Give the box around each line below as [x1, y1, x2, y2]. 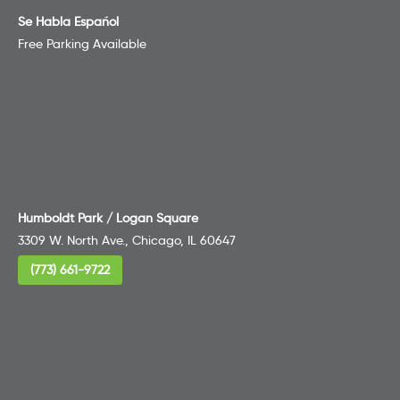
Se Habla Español [18, 13, 119, 29]
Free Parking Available [18, 36, 146, 52]
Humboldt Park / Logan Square [18, 210, 198, 226]
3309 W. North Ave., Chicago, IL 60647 [18, 232, 236, 248]
